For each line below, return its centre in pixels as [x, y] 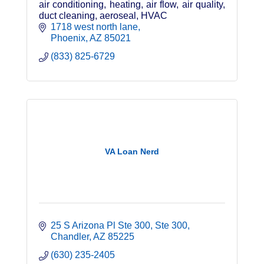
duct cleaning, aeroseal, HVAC [103, 16]
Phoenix [68, 38]
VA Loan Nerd [132, 151]
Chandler [70, 237]
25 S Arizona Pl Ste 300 [100, 226]
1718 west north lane [94, 27]
